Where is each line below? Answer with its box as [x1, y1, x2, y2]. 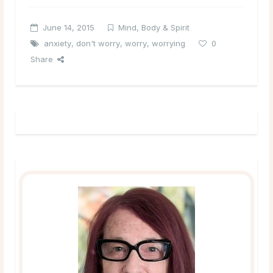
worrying [152, 38, 185, 48]
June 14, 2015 [43, 22, 94, 32]
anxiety [44, 38, 71, 48]
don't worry [76, 38, 120, 48]
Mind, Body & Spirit [118, 22, 190, 32]
